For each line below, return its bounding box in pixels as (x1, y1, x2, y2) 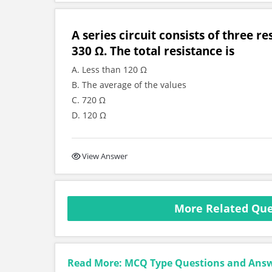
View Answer (82, 151, 127, 161)
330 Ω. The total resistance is (72, 43, 234, 58)
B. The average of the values (72, 79, 186, 90)
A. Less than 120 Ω (72, 64, 147, 75)
